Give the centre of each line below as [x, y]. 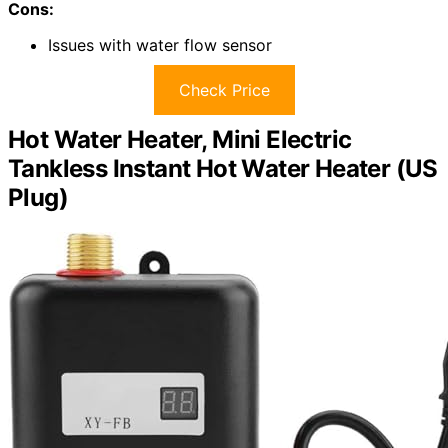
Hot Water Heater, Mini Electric [180, 139]
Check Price [224, 89]
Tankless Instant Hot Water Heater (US [223, 168]
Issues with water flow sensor [160, 44]
